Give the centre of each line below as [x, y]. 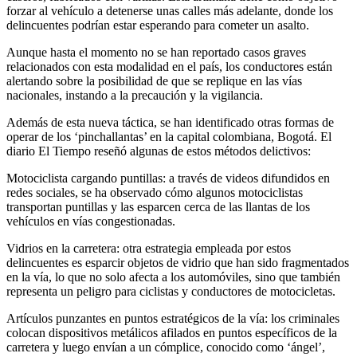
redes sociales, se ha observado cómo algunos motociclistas [155, 193]
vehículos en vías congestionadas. [91, 222]
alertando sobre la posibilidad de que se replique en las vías [154, 81]
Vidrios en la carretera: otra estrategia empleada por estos [149, 249]
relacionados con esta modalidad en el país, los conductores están [169, 67]
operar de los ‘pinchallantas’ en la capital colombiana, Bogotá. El [169, 137]
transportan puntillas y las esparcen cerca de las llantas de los [158, 207]
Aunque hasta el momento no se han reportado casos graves [156, 53]
